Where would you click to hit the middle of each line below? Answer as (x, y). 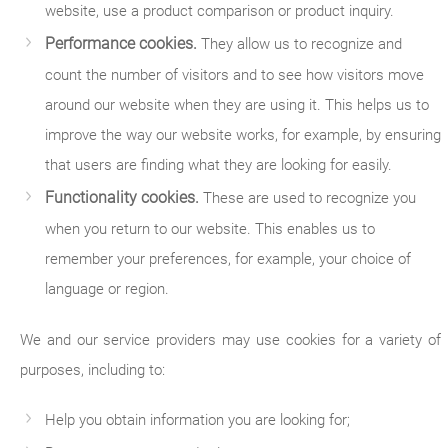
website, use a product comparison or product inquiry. (219, 11)
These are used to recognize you (307, 198)
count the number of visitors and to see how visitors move (234, 75)
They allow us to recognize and (299, 44)
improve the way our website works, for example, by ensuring (243, 135)
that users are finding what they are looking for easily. (218, 165)
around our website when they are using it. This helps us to (237, 105)
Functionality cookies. (122, 198)
